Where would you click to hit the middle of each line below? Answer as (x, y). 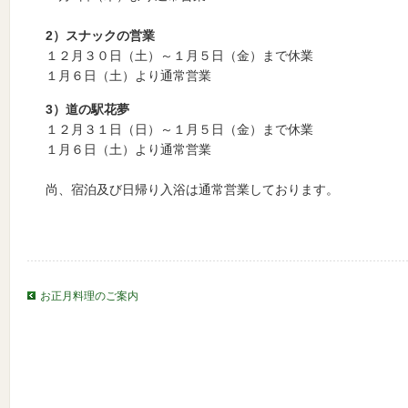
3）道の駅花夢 (87, 109)
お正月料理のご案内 (89, 296)
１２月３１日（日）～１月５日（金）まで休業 (179, 129)
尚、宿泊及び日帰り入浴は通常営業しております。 (192, 189)
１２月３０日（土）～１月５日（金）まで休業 (179, 56)
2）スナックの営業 (100, 36)
